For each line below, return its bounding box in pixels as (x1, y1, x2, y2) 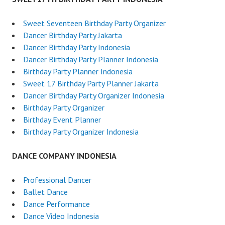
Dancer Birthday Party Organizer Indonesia (23, 90, 164, 100)
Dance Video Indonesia (23, 210, 99, 221)
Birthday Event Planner (23, 114, 101, 125)
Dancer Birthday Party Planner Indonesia (23, 54, 158, 64)
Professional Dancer (23, 174, 91, 185)
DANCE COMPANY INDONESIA (12, 150, 117, 161)
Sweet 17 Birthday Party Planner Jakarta (23, 78, 159, 88)
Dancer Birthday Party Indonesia (23, 42, 130, 52)
